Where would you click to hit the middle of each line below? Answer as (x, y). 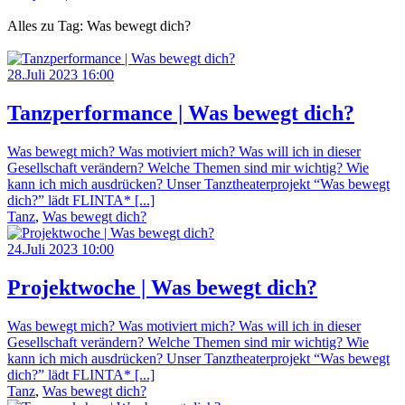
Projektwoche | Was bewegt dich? (162, 287)
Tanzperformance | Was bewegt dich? (181, 113)
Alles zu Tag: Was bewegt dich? (99, 26)
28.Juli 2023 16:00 (61, 75)
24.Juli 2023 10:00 (61, 249)
